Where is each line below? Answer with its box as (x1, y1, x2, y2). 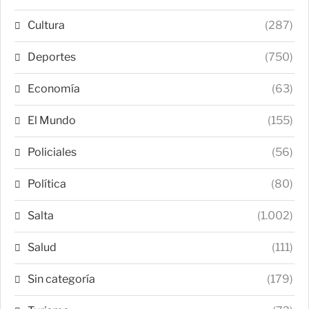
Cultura (28, 18, 65, 32)
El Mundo (28, 113, 76, 127)
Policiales (28, 145, 77, 159)
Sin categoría (28, 272, 95, 286)
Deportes (28, 50, 76, 63)
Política (28, 177, 66, 190)
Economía (28, 81, 80, 95)
